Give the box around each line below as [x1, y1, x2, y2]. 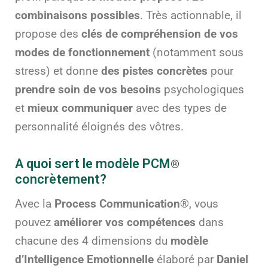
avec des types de [136, 102, 227, 115]
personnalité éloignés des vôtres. [15, 120, 184, 134]
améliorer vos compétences [54, 216, 196, 230]
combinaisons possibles [15, 9, 140, 23]
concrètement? [15, 172, 106, 187]
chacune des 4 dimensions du [15, 234, 170, 248]
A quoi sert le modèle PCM [15, 156, 170, 172]
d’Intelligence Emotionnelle [15, 253, 154, 267]
